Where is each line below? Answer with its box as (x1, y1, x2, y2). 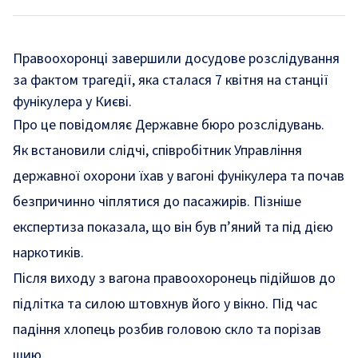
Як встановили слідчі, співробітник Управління (13, 141, 302, 161)
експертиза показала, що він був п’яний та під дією (13, 217, 333, 237)
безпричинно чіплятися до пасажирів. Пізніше (13, 192, 301, 212)
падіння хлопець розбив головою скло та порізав (13, 320, 321, 340)
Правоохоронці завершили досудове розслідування (13, 49, 340, 69)
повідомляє (59, 115, 132, 135)
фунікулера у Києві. (13, 92, 132, 112)
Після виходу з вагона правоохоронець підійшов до (13, 268, 336, 288)
